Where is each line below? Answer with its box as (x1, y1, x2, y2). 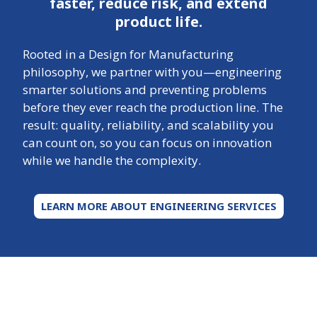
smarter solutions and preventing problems (23, 81, 267, 98)
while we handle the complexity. (23, 152, 202, 169)
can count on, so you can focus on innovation (23, 134, 272, 151)
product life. (115, 12, 202, 32)
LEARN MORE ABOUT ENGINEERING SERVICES (40, 198, 277, 213)
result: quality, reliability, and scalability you (23, 117, 275, 134)
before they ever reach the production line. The (23, 99, 284, 116)
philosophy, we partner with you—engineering (23, 64, 282, 81)
